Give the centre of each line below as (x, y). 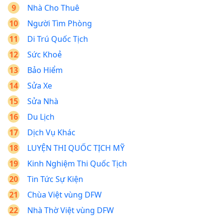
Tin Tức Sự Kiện (55, 179)
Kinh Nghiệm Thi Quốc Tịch (77, 164)
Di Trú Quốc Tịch (58, 39)
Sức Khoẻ (45, 55)
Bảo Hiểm (45, 70)
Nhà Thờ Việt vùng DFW (71, 210)
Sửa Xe (40, 86)
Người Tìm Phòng (60, 24)
